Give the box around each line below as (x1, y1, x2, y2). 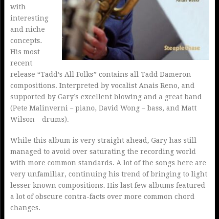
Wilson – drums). (10, 115, 69, 123)
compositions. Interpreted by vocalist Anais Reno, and (10, 81, 195, 89)
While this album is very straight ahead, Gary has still (10, 136, 197, 144)
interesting (10, 14, 48, 22)
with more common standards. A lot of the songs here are (10, 158, 206, 167)
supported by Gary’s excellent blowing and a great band (10, 92, 202, 101)
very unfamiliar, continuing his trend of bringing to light (10, 170, 207, 178)
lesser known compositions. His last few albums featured (10, 181, 205, 189)
